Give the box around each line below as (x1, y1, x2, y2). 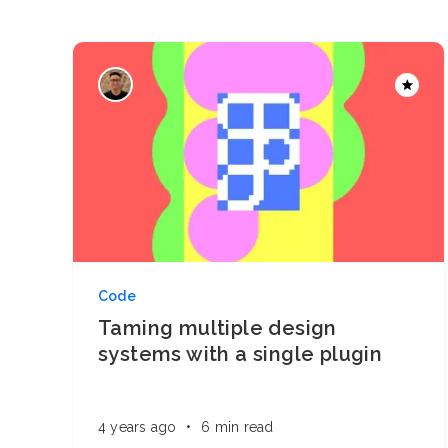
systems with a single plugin (98, 342, 383, 366)
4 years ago (98, 419, 177, 435)
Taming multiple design (98, 316, 337, 340)
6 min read (201, 419, 274, 435)
